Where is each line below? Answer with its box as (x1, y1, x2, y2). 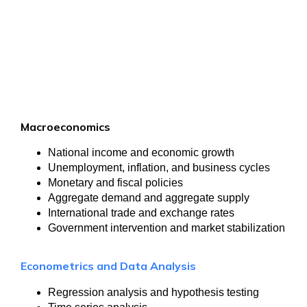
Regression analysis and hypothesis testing (48, 286, 259, 298)
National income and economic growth (48, 147, 234, 158)
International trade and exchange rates (48, 207, 234, 219)
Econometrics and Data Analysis (21, 259, 196, 273)
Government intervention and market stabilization (48, 222, 285, 234)
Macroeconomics (21, 120, 110, 134)
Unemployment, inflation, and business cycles (48, 162, 270, 173)
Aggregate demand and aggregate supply (48, 192, 249, 204)
